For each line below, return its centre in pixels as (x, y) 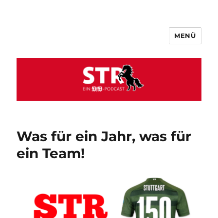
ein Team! (51, 154)
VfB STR (40, 43)
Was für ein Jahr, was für (104, 136)
